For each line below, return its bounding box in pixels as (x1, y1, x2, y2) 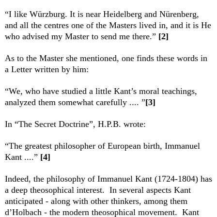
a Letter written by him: (5, 64, 89, 75)
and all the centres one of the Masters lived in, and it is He (5, 20, 211, 31)
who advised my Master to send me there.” (5, 31, 158, 42)
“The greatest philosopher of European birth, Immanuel (5, 141, 200, 151)
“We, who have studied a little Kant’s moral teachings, (5, 86, 197, 96)
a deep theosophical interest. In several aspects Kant (5, 185, 191, 195)
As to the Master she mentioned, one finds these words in (5, 53, 207, 63)
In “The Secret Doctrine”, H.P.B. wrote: (5, 119, 146, 129)
